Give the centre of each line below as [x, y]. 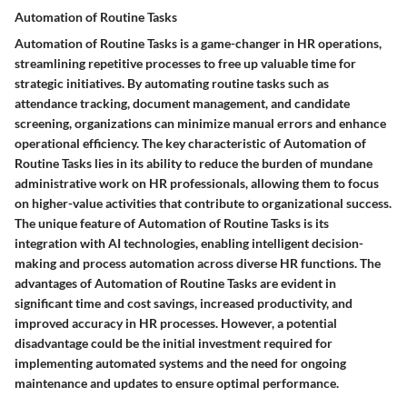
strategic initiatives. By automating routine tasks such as [172, 83]
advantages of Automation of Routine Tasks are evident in [175, 283]
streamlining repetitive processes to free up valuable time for [185, 63]
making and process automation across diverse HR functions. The [198, 263]
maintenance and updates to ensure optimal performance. [177, 383]
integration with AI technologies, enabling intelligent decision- [189, 243]
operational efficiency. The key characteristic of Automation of [190, 143]
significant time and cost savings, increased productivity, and [184, 303]
